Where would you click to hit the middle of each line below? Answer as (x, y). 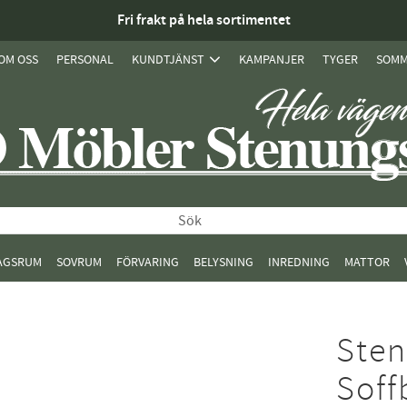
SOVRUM (79, 262)
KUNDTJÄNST (168, 60)
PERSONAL (85, 60)
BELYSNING (223, 262)
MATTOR (367, 262)
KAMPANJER (272, 60)
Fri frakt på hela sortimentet (203, 20)
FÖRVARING (148, 262)
